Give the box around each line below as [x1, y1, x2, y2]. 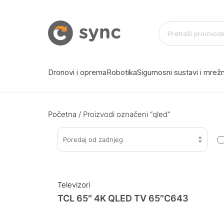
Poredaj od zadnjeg [62, 135, 123, 144]
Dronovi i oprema [48, 67, 106, 77]
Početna [48, 109, 76, 119]
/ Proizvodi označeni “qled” [76, 109, 170, 119]
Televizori [57, 179, 90, 189]
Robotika [106, 67, 137, 77]
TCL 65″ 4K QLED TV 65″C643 [57, 192, 188, 203]
